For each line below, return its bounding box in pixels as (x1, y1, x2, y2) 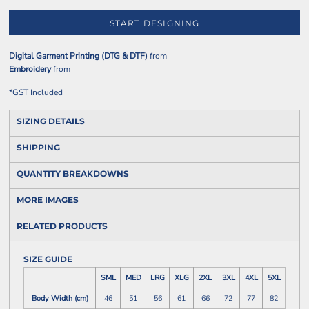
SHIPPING (17, 142, 60, 152)
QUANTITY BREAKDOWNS (17, 168, 129, 179)
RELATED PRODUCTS (17, 221, 108, 231)
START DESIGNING (109, 18, 200, 29)
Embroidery (9, 63, 51, 74)
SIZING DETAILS (17, 116, 85, 126)
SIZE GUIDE (23, 254, 72, 264)
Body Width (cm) (31, 293, 88, 303)
